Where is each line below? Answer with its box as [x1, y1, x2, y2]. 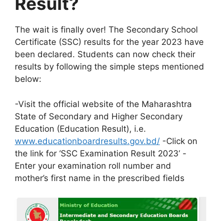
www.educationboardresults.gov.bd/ [15, 136, 160, 146]
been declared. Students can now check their [15, 49, 195, 60]
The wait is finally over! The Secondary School [15, 25, 198, 35]
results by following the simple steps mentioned [15, 62, 204, 72]
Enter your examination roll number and [15, 160, 171, 171]
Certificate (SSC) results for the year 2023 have [15, 37, 204, 47]
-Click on [160, 136, 197, 146]
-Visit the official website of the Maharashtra [15, 99, 192, 109]
